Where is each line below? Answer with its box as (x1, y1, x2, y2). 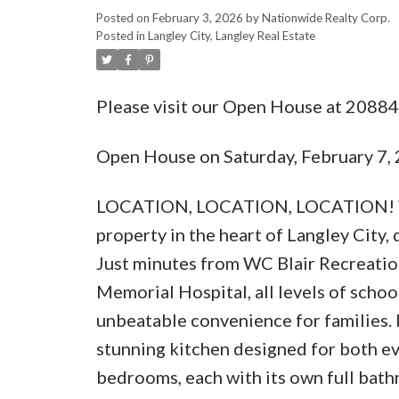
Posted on (95, 10, 152, 25)
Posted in (95, 28, 145, 43)
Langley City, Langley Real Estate (147, 28, 315, 43)
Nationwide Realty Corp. (261, 10, 390, 25)
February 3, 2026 (151, 10, 243, 25)
